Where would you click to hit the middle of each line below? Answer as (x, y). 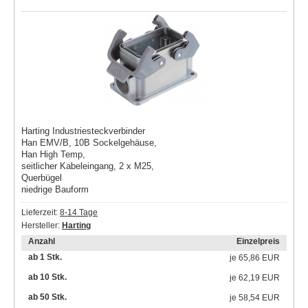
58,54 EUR (259, 298)
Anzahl (42, 241)
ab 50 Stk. (47, 297)
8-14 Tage (79, 212)
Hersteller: (42, 225)
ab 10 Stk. (47, 277)
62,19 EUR (259, 278)
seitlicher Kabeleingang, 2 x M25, (88, 166)
